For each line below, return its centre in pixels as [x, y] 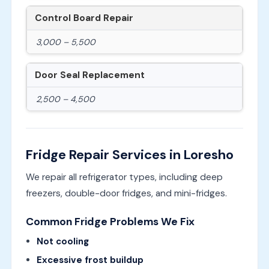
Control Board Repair [84, 18]
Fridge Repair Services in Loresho [129, 154]
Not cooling [62, 241]
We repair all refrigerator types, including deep [124, 177]
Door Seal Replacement [89, 75]
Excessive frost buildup [90, 260]
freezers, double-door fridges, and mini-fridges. [126, 193]
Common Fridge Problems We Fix [110, 221]
